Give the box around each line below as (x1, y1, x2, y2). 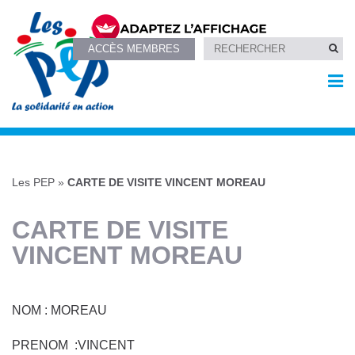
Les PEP (12, 176, 55, 189)
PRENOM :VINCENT (12, 338, 135, 352)
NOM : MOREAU (12, 303, 107, 317)
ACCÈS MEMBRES (88, 42, 181, 55)
